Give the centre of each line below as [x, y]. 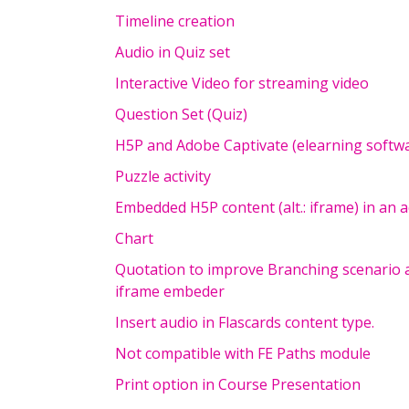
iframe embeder [170, 291]
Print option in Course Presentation [238, 384]
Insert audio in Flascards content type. [245, 322]
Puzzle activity [163, 176]
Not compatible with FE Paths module [243, 353]
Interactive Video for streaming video [242, 83]
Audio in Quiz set [173, 52]
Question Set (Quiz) [181, 114]
